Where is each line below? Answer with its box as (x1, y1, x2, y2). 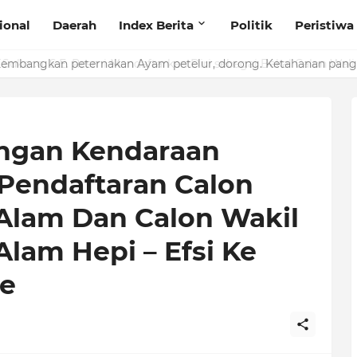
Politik (229, 17, 273, 33)
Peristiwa (294, 17, 354, 33)
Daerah (52, 17, 96, 33)
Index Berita (118, 17, 194, 33)
